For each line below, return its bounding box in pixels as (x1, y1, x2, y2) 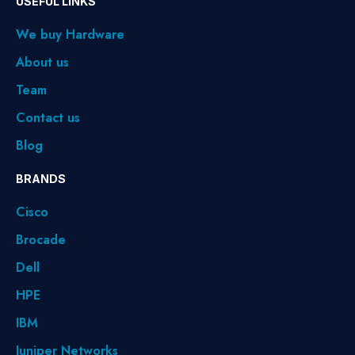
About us (16, 53, 69, 72)
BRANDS (16, 172, 66, 186)
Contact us (16, 109, 80, 128)
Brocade (16, 231, 66, 250)
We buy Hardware (16, 25, 124, 44)
